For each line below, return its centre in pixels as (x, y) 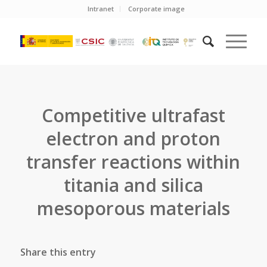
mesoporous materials (133, 208)
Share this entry (58, 252)
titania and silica (133, 185)
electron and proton (133, 139)
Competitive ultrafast (133, 115)
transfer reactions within (133, 162)
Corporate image (157, 9)
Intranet (101, 9)
